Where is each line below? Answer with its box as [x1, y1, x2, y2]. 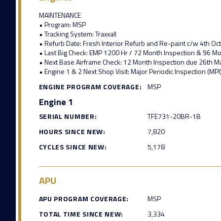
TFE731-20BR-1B [147, 111, 201, 122]
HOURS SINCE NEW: [38, 126, 106, 137]
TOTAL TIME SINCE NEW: [38, 209, 124, 220]
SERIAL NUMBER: [38, 111, 97, 122]
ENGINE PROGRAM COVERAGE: [38, 81, 142, 92]
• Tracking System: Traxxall [38, 29, 116, 39]
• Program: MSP [38, 19, 86, 30]
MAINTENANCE [38, 10, 81, 21]
